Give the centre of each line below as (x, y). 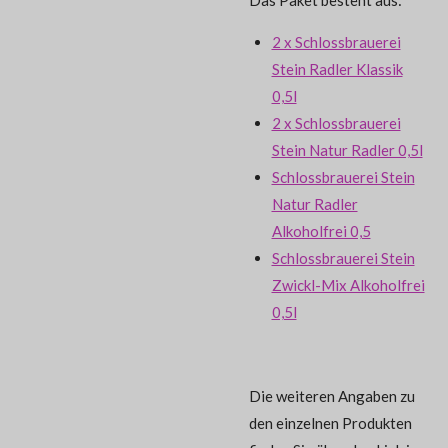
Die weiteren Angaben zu (332, 395)
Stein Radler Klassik (337, 68)
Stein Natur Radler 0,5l (347, 149)
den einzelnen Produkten (330, 422)
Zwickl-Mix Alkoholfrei (348, 284)
